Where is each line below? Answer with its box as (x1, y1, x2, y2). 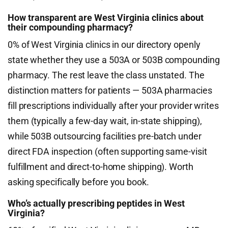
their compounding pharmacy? (8, 22, 133, 33)
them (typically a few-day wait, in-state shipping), (8, 116, 202, 126)
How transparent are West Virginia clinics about (8, 12, 204, 23)
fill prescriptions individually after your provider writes (8, 100, 219, 111)
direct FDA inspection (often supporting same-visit (8, 146, 207, 157)
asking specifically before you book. (8, 177, 149, 187)
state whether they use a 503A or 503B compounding (8, 54, 220, 65)
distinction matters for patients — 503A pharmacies (8, 85, 212, 96)
